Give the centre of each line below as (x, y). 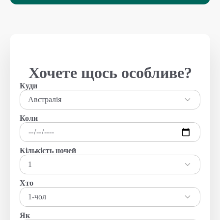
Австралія (45, 99)
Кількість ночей (48, 151)
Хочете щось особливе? (110, 73)
